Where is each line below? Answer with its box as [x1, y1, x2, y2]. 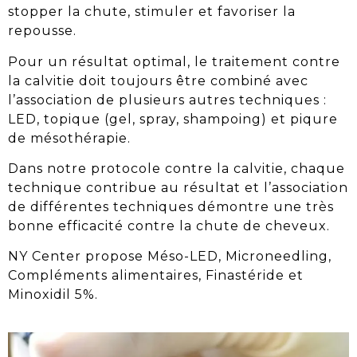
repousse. [8, 23, 76, 39]
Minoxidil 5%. [8, 287, 98, 303]
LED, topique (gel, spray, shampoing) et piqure [8, 111, 338, 127]
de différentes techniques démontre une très [8, 199, 334, 215]
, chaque [284, 161, 345, 177]
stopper [8, 4, 68, 20]
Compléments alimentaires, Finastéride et [8, 268, 304, 284]
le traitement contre [194, 53, 340, 69]
